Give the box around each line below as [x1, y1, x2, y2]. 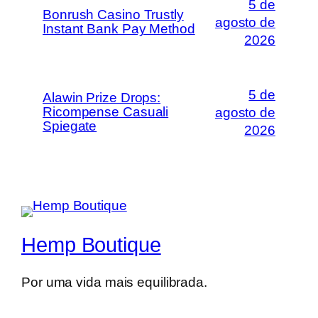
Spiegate [43, 119, 97, 134]
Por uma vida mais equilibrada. [21, 274, 207, 290]
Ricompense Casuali [43, 104, 169, 120]
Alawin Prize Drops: [43, 90, 161, 106]
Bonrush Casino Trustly [43, 7, 184, 23]
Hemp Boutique [21, 234, 161, 257]
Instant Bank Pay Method [43, 21, 195, 37]
